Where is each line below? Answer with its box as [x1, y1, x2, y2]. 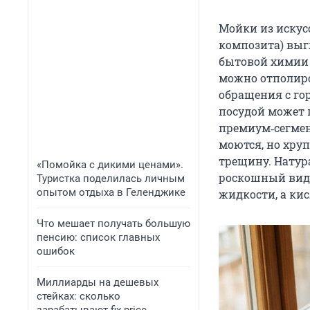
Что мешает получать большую [37, 217, 190, 230]
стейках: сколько [37, 290, 120, 302]
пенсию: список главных [37, 231, 160, 244]
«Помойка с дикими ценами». [37, 158, 183, 171]
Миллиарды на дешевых [37, 276, 158, 289]
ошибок [37, 245, 75, 257]
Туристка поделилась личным [37, 172, 185, 185]
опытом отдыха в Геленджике [37, 186, 185, 199]
